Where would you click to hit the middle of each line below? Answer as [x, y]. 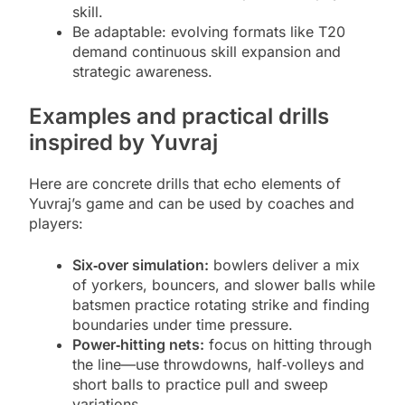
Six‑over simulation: [141, 265]
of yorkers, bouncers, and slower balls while [224, 285]
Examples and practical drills [179, 117]
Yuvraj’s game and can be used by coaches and [192, 204]
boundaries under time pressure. [183, 325]
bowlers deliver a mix [284, 265]
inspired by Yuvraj [123, 143]
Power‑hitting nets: [138, 345]
